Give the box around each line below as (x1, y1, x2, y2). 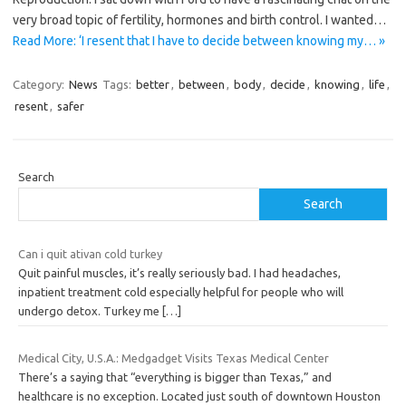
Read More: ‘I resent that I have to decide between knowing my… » (13, 34, 385, 49)
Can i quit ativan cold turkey (18, 247, 162, 261)
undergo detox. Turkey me (18, 304, 162, 318)
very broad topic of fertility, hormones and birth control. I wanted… (13, 13, 386, 28)
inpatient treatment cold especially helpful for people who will (18, 285, 343, 299)
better (136, 78, 169, 92)
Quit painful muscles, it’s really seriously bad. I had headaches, (18, 266, 341, 280)
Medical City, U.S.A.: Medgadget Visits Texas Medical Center (18, 351, 329, 364)
